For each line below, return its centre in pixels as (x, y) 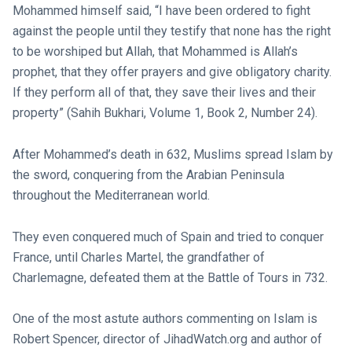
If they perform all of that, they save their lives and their (164, 93)
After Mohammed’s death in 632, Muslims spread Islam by (172, 154)
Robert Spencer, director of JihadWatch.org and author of (167, 339)
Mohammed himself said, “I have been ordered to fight (161, 11)
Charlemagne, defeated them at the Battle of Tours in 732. (170, 277)
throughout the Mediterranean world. (111, 195)
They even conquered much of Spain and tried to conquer (168, 236)
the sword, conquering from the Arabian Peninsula (148, 174)
